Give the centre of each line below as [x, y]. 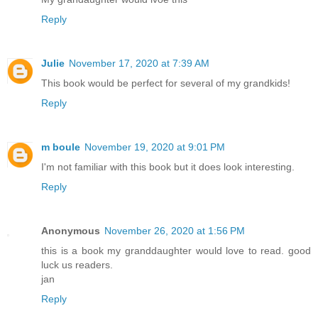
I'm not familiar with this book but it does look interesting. [168, 167]
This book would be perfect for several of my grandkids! [166, 83]
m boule [61, 147]
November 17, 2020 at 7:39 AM [139, 64]
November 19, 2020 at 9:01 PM [155, 147]
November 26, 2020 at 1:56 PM [175, 231]
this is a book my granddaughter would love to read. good [176, 251]
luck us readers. [77, 265]
